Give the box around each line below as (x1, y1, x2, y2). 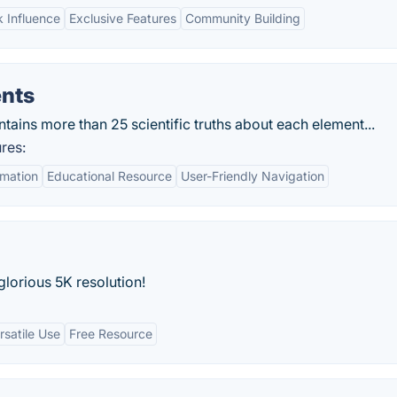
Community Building (185, 11, 300, 26)
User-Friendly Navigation (181, 168, 324, 183)
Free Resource (69, 326, 152, 341)
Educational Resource (47, 168, 172, 183)
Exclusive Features (69, 11, 176, 26)
